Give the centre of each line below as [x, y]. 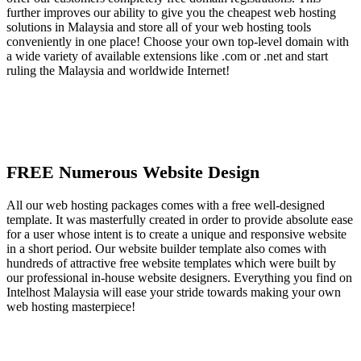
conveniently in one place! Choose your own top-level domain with [178, 42]
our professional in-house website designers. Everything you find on [179, 277]
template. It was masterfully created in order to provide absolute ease [180, 219]
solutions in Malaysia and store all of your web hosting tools [159, 27]
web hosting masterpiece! [71, 306]
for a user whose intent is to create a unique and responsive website [176, 234]
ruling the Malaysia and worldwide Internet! [118, 71]
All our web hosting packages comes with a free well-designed [166, 205]
